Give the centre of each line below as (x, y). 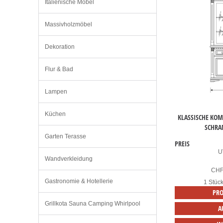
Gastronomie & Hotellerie (79, 181)
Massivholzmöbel (68, 25)
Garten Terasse (65, 137)
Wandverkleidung (69, 159)
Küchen (55, 114)
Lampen (56, 92)
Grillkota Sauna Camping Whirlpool (93, 204)
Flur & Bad (59, 69)
